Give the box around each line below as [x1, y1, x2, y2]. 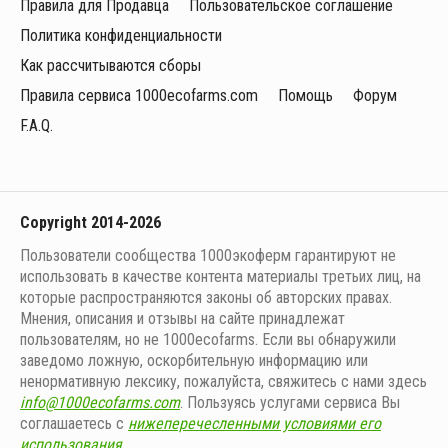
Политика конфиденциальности [20, 26, 222, 45]
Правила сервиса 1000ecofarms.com [20, 86, 258, 105]
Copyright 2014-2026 [20, 213, 161, 232]
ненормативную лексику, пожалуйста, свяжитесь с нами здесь [20, 372, 427, 391]
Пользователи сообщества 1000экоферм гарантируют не [20, 246, 396, 265]
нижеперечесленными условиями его [128, 414, 381, 433]
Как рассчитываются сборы [20, 56, 201, 75]
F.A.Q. [20, 116, 53, 135]
